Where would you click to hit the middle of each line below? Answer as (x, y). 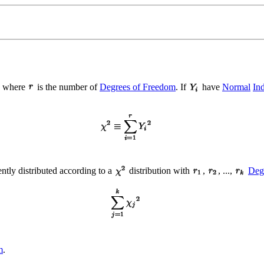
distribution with (159, 170)
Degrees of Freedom (138, 87)
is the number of (67, 87)
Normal (236, 87)
